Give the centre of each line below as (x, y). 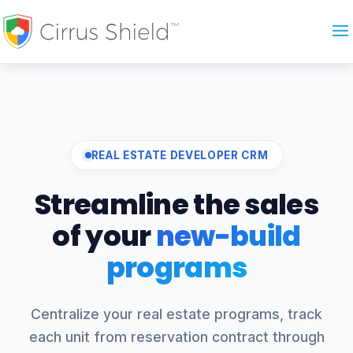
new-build (228, 236)
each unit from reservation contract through (176, 337)
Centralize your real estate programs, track (176, 314)
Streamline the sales (176, 204)
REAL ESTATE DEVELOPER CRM (180, 155)
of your (104, 236)
